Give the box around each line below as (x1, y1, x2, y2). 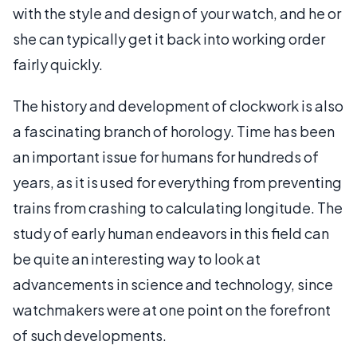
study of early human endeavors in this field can (13, 224, 329, 242)
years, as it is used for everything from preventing (13, 173, 342, 191)
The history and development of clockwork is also (13, 96, 343, 115)
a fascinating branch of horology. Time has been (13, 122, 335, 140)
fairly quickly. (13, 55, 103, 73)
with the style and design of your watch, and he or (13, 4, 341, 22)
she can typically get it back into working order (13, 29, 325, 48)
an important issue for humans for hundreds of (13, 147, 319, 166)
